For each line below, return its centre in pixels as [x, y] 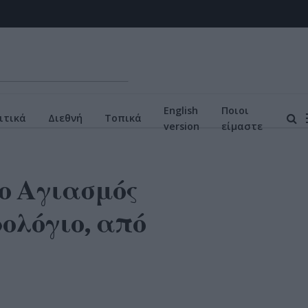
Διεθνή [65, 118]
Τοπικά [123, 118]
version [181, 126]
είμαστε [242, 126]
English [181, 110]
